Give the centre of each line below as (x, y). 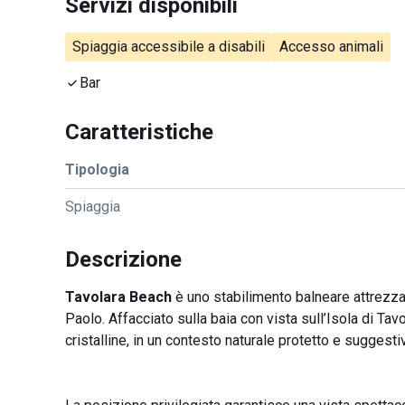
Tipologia (97, 170)
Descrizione (123, 259)
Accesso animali (331, 47)
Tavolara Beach (118, 297)
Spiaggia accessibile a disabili (169, 47)
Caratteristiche (139, 132)
